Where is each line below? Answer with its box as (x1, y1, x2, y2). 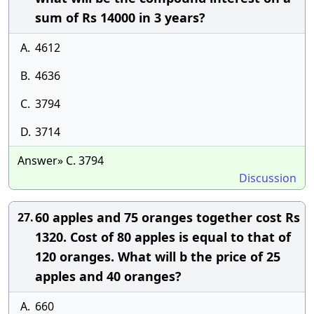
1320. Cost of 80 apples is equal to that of (35, 228, 291, 245)
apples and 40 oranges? (35, 268, 182, 285)
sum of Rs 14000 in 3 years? (35, 9, 205, 26)
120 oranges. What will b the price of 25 (35, 248, 280, 265)
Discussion (239, 170, 296, 186)
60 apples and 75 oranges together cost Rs (35, 209, 300, 226)
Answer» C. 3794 (18, 153, 104, 168)
